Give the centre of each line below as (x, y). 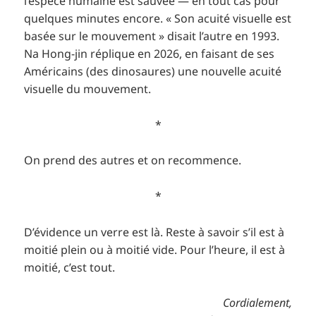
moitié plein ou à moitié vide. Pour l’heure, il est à (155, 249)
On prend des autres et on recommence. (133, 160)
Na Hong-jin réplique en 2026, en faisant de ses (150, 54)
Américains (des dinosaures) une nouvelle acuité (153, 72)
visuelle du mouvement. (88, 89)
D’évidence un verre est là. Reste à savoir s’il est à (154, 232)
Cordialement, (257, 303)
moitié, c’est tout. (70, 267)
